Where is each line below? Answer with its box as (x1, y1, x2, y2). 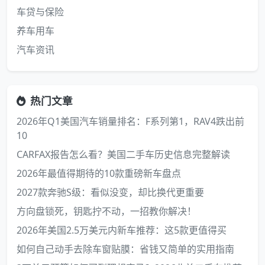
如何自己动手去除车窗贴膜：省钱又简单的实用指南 (17, 243, 234, 256)
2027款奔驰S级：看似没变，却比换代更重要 (17, 186, 204, 199)
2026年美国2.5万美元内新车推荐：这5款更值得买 (17, 224, 227, 237)
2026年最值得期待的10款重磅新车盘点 (17, 167, 181, 180)
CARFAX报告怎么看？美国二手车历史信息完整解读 (17, 148, 230, 161)
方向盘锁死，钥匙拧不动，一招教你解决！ (17, 205, 196, 218)
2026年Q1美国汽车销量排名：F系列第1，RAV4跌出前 (17, 115, 244, 128)
